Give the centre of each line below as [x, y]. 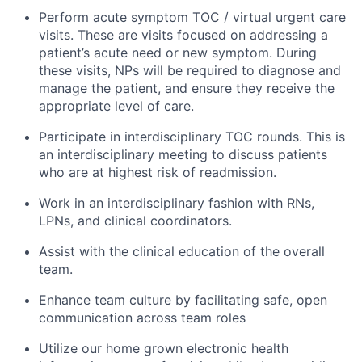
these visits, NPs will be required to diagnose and [190, 71]
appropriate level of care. [116, 106]
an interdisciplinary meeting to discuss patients [183, 155]
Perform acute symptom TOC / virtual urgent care [192, 17]
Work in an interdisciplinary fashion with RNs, [177, 203]
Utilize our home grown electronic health [164, 349]
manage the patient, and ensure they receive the [187, 88]
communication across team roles [142, 318]
